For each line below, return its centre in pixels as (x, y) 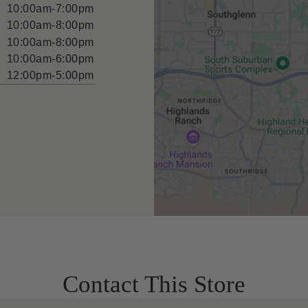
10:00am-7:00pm (50, 8)
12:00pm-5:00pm (50, 75)
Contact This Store (154, 284)
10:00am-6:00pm (50, 58)
